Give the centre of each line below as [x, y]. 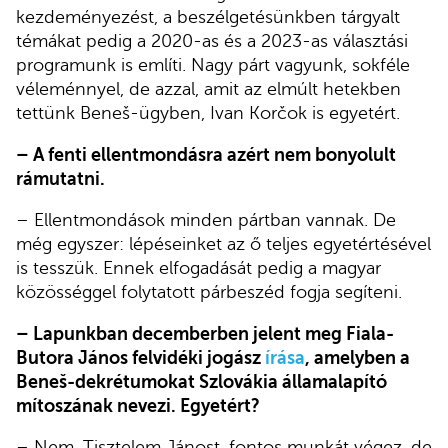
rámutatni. [60, 178]
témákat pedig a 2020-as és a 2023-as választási [212, 41]
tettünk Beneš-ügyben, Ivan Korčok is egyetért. [208, 113]
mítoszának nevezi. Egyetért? [138, 405]
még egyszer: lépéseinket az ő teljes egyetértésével [223, 244]
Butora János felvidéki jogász [140, 357]
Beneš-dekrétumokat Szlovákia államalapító [201, 381]
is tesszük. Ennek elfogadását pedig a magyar [198, 268]
